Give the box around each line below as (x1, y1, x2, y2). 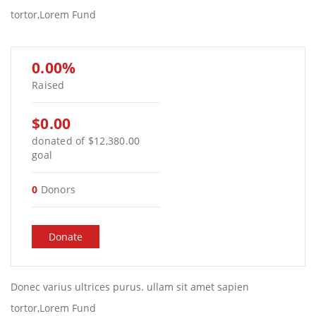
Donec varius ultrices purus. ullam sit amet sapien (11, 280, 249, 293)
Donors (37, 183, 75, 196)
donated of (32, 134, 88, 147)
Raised (32, 78, 65, 92)
